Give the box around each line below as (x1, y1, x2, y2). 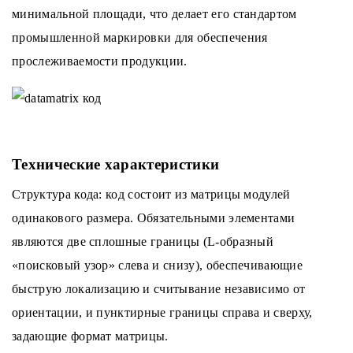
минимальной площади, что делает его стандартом (12, 7, 297, 20)
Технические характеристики (12, 156, 220, 173)
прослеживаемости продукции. (12, 54, 188, 68)
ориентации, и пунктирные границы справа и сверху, (12, 306, 313, 320)
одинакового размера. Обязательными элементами (12, 211, 295, 225)
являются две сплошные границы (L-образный (12, 235, 274, 249)
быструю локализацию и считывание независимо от (12, 282, 306, 296)
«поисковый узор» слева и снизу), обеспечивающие (12, 258, 303, 273)
